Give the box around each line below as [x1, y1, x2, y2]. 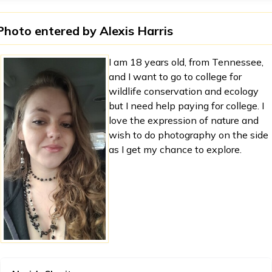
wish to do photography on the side [109, 129, 269, 141]
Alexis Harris [100, 23, 173, 38]
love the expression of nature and [109, 114, 259, 126]
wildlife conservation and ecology [109, 85, 259, 97]
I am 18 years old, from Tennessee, [109, 56, 264, 68]
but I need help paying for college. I [109, 100, 265, 112]
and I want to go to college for [109, 70, 242, 83]
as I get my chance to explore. [109, 143, 242, 155]
